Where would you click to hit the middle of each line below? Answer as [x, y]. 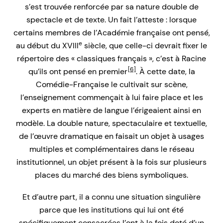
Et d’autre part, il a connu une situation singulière [111, 197]
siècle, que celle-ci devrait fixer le [145, 46]
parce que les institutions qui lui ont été [111, 210]
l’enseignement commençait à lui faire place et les [111, 98]
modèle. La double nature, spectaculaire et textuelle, [111, 123]
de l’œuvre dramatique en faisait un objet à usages [111, 136]
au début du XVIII [47, 46]
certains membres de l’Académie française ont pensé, [111, 33]
